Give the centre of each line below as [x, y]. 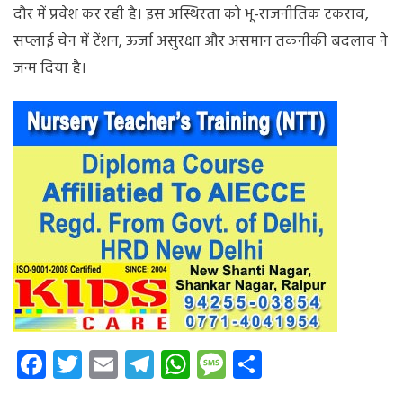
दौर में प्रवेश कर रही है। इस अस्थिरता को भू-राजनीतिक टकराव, [191, 14]
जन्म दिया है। [50, 68]
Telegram [210, 363]
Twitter [127, 363]
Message [279, 363]
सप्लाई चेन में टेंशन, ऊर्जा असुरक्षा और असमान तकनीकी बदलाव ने [201, 41]
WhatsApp [255, 363]
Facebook [104, 363]
